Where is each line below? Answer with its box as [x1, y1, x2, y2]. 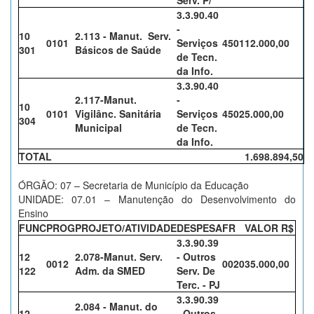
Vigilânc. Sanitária [75, 107, 161, 121]
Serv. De [177, 264, 215, 278]
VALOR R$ [245, 221, 294, 235]
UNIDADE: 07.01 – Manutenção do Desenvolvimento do [18, 192, 296, 206]
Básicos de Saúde [75, 43, 161, 57]
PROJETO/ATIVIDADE [75, 221, 177, 235]
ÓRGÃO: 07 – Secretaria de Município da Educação [18, 178, 249, 192]
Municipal [75, 121, 122, 135]
